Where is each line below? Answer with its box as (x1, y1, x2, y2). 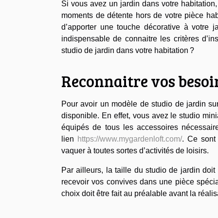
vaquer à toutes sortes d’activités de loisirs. (61, 146, 211, 155)
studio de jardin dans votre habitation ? (61, 46, 202, 54)
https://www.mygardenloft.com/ (77, 134, 182, 143)
